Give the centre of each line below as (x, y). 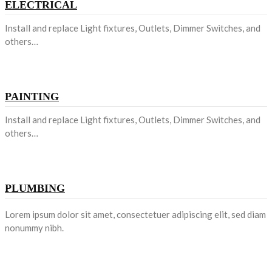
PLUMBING (35, 188)
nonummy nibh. (34, 227)
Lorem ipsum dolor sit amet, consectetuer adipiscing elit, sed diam (135, 214)
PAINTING (32, 96)
